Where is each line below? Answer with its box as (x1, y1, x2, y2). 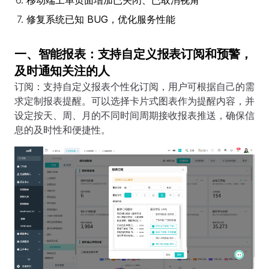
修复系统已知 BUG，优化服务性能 (26, 13, 175, 25)
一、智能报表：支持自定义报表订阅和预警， (14, 47, 252, 61)
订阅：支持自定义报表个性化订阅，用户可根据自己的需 (14, 80, 255, 92)
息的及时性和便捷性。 (14, 124, 110, 136)
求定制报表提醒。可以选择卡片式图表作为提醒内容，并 (14, 95, 255, 107)
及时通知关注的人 (14, 64, 110, 78)
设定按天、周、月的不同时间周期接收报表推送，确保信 (14, 109, 255, 121)
